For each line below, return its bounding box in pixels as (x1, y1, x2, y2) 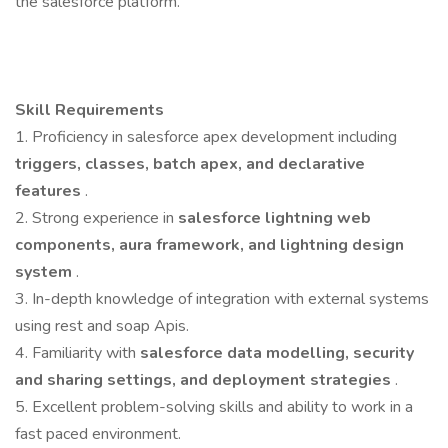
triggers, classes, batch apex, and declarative (15, 153, 365, 175)
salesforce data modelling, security (140, 342, 414, 364)
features (15, 180, 85, 202)
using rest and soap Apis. (15, 315, 189, 337)
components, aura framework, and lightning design (15, 234, 404, 256)
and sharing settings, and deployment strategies (15, 369, 395, 391)
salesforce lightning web (178, 207, 371, 229)
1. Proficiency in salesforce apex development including (15, 126, 397, 148)
